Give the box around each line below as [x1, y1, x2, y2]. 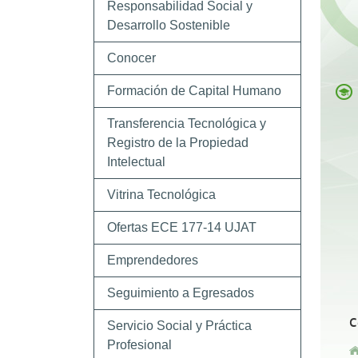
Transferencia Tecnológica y [107, 117, 266, 130]
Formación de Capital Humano [107, 84, 281, 97]
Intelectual [107, 155, 165, 169]
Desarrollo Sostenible [107, 18, 230, 32]
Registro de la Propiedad [107, 136, 249, 149]
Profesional [107, 338, 172, 352]
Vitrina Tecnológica [107, 188, 216, 201]
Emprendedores [107, 253, 198, 267]
